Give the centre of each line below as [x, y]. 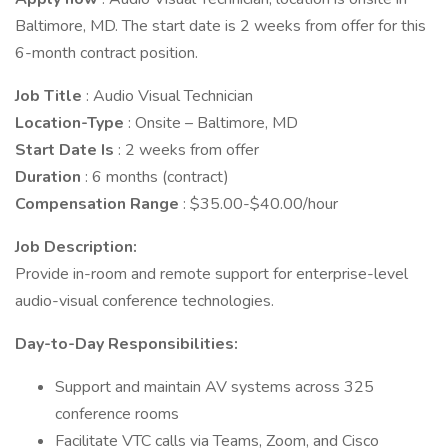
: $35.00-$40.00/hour [260, 204]
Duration [50, 177]
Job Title [50, 96]
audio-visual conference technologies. [144, 301]
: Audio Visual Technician [169, 96]
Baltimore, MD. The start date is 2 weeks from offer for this [220, 26]
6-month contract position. [106, 53]
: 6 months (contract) [157, 177]
